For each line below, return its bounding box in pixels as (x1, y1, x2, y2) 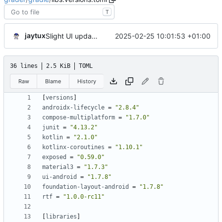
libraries (46, 213, 77, 221)
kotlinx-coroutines (42, 144, 105, 151)
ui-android (42, 173, 77, 181)
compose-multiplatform (42, 114, 115, 121)
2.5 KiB (46, 62, 70, 70)
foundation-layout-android (42, 183, 129, 191)
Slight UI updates (92, 32, 98, 41)
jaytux (25, 31, 46, 40)
